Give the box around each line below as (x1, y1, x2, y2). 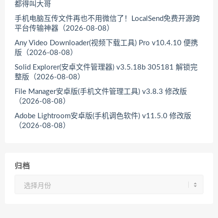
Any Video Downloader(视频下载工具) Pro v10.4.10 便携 (15, 39, 198, 47)
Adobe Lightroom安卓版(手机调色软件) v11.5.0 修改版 (15, 112, 191, 120)
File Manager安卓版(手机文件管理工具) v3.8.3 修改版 (15, 88, 187, 96)
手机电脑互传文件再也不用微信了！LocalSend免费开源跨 (15, 15, 200, 23)
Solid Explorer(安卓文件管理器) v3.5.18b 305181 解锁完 (15, 64, 198, 72)
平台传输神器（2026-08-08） (15, 25, 114, 33)
